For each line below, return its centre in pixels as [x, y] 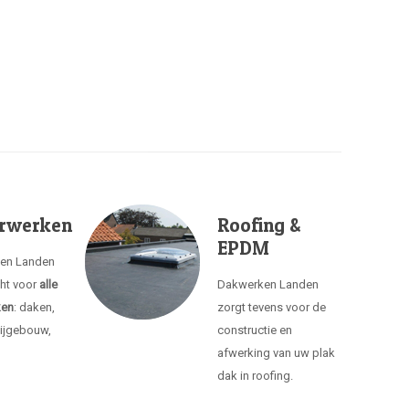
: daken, [35, 307]
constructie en [255, 330]
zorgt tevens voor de [272, 307]
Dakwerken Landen [268, 284]
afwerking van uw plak [277, 353]
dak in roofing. [256, 376]
